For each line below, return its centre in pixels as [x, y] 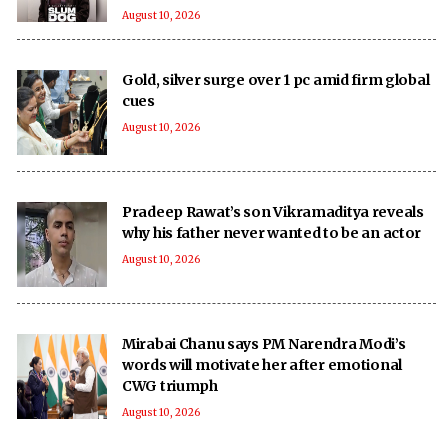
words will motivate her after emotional [262, 364]
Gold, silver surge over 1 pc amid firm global [276, 79]
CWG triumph [170, 385]
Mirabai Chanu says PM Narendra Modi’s [264, 343]
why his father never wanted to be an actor [272, 232]
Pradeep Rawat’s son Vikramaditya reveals [273, 211]
